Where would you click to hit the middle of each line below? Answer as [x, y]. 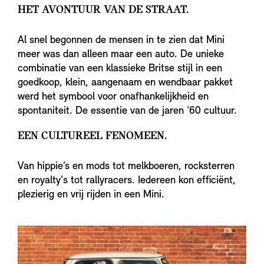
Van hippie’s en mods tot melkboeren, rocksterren [126, 166]
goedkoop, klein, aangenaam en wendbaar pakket [125, 82]
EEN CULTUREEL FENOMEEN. [92, 136]
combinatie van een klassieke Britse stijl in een [120, 68]
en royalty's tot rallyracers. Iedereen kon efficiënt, [127, 180]
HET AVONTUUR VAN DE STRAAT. [103, 10]
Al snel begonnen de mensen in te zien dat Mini [121, 40]
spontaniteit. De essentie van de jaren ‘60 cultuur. [127, 111]
